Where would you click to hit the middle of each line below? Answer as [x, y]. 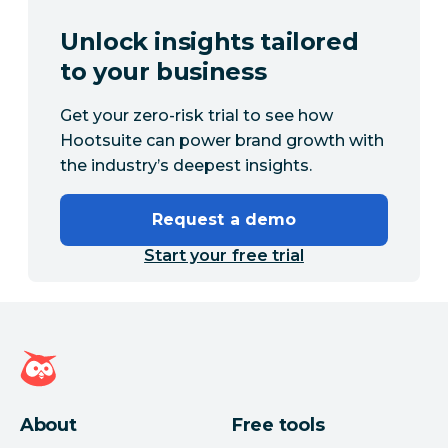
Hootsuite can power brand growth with [222, 141]
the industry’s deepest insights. [186, 166]
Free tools [278, 425]
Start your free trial [224, 256]
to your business [163, 72]
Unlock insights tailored [209, 42]
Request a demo [224, 220]
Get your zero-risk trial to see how [196, 116]
